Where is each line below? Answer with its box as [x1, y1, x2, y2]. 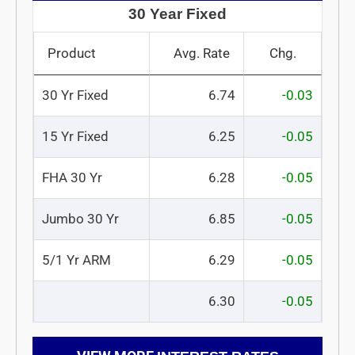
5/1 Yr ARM [42, 251, 111, 268]
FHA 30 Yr [42, 169, 102, 185]
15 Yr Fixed [42, 128, 109, 144]
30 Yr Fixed [42, 86, 109, 103]
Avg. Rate [174, 44, 230, 61]
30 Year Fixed [128, 5, 227, 22]
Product [48, 44, 96, 61]
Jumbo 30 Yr [42, 210, 119, 227]
